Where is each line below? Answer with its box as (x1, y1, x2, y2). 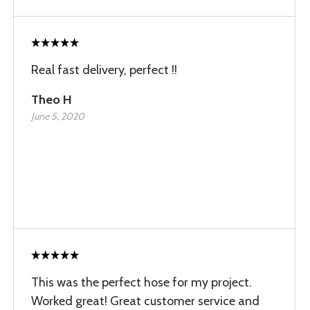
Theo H (31, 92, 72, 107)
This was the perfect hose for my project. (31, 275, 252, 290)
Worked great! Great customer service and (31, 293, 259, 309)
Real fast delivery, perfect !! (31, 62, 177, 77)
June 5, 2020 (31, 110, 84, 122)
